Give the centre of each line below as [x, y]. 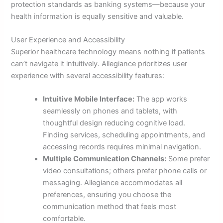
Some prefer [188, 159]
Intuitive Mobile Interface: [89, 99]
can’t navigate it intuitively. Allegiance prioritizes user [99, 63]
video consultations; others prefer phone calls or [125, 171]
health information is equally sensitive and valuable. [98, 16]
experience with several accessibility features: [88, 75]
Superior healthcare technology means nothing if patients [108, 52]
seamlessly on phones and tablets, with [110, 111]
